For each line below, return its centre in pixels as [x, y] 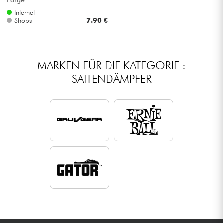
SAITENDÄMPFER [111, 79]
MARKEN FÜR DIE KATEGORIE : [111, 65]
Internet [24, 13]
